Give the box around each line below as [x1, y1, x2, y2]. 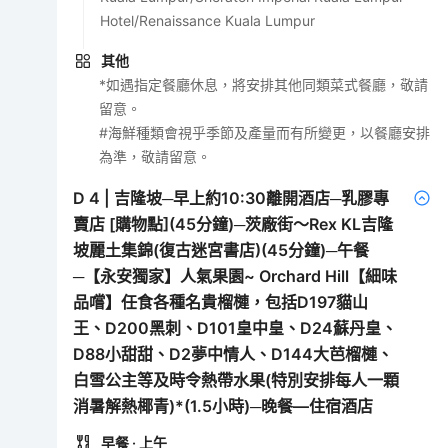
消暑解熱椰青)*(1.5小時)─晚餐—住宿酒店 [73, 395, 374, 416]
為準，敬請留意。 [99, 147, 212, 165]
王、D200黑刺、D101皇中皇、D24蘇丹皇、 [73, 317, 398, 338]
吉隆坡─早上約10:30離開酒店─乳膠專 [114, 187, 390, 208]
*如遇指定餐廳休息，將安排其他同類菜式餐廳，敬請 [99, 75, 429, 93]
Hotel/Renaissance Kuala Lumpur [100, 11, 316, 29]
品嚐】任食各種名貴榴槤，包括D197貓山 [73, 291, 369, 312]
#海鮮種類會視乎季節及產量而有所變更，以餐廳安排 [99, 123, 431, 141]
